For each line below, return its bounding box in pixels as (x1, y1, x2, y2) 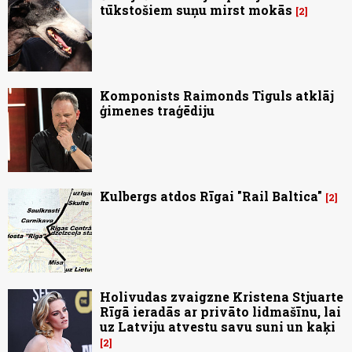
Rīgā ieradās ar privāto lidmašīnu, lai (100, 303, 341, 321)
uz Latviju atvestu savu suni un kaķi (100, 318, 335, 335)
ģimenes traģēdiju (100, 102, 214, 119)
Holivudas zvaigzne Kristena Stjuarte (100, 288, 343, 306)
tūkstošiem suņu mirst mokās (100, 2, 292, 19)
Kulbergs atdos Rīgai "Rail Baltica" (100, 188, 322, 205)
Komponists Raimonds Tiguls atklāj (100, 87, 334, 104)
